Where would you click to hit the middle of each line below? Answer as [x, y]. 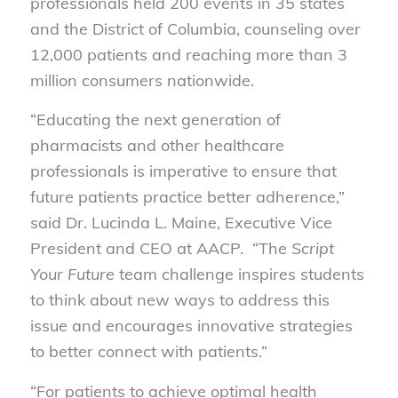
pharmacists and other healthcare [157, 146]
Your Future [72, 275]
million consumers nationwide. [142, 81]
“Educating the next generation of [155, 120]
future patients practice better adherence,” [187, 197]
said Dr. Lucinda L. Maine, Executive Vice [181, 223]
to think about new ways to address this [179, 300]
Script [312, 249]
